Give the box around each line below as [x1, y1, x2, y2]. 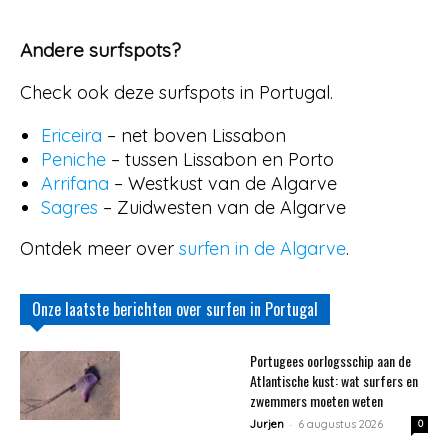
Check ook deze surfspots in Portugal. [20, 81, 333, 104]
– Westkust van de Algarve [109, 172, 337, 195]
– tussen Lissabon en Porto [106, 148, 334, 171]
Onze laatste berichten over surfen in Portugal [32, 297, 318, 321]
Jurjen [250, 417, 284, 431]
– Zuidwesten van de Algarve [98, 196, 346, 219]
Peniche [41, 148, 106, 171]
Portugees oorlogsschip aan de [250, 350, 411, 371]
